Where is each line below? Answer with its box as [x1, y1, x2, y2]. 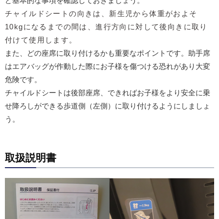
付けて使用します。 [5, 36, 77, 44]
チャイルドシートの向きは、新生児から [5, 9, 150, 18]
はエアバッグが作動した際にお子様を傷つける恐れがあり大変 [5, 62, 210, 71]
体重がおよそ [149, 9, 197, 18]
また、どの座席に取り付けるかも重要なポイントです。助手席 [5, 49, 210, 58]
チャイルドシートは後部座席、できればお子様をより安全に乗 [5, 88, 210, 97]
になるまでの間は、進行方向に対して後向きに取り [23, 22, 208, 31]
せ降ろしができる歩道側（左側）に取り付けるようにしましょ [5, 102, 210, 110]
